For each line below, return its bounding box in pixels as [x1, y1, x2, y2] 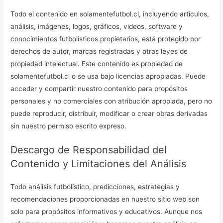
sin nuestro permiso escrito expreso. [10, 121, 127, 130]
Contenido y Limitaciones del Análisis [10, 158, 187, 170]
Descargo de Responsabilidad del [10, 144, 167, 156]
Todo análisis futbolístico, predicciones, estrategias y [10, 183, 180, 191]
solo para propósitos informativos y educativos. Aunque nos [10, 208, 203, 216]
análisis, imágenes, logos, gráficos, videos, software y [10, 22, 183, 30]
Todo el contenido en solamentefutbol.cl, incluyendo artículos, [10, 9, 210, 18]
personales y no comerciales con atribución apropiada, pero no [10, 97, 213, 105]
